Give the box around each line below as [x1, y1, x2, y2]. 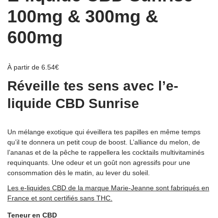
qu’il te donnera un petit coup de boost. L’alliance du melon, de [7, 138, 200, 146]
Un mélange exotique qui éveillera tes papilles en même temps [7, 128, 200, 136]
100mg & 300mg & [7, 6, 158, 27]
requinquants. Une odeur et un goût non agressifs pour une [7, 159, 190, 167]
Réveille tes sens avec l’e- [7, 78, 178, 94]
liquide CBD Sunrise [7, 96, 139, 111]
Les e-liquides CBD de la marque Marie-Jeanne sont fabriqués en [7, 184, 209, 192]
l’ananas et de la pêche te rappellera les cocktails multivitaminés [7, 148, 204, 157]
